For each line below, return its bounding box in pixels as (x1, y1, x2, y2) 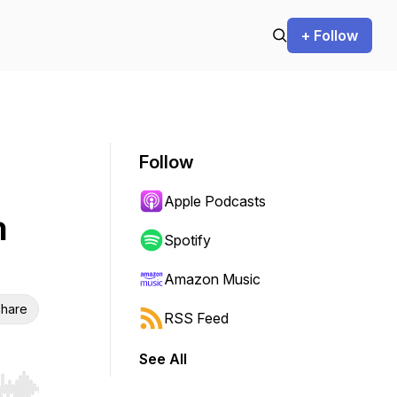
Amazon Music (164, 270, 261, 288)
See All (139, 350, 187, 368)
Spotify (164, 231, 211, 249)
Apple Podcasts (164, 192, 266, 210)
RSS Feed (164, 309, 229, 327)
